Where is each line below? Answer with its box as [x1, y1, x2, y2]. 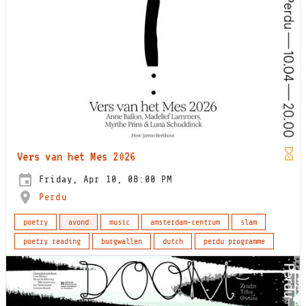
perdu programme [204, 236, 265, 247]
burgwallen [101, 236, 142, 247]
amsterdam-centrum [150, 217, 220, 227]
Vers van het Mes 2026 [17, 149, 136, 164]
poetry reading [23, 236, 81, 247]
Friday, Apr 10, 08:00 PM [33, 174, 173, 185]
